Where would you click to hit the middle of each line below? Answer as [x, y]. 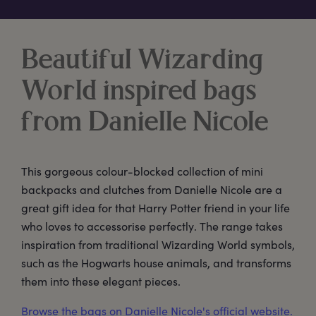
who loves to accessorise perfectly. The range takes [152, 226]
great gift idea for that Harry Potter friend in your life [156, 208]
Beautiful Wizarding [142, 62]
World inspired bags [139, 93]
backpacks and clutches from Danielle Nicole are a [152, 190]
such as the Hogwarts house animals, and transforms [156, 263]
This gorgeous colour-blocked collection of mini [142, 171]
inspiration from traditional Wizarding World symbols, [158, 245]
